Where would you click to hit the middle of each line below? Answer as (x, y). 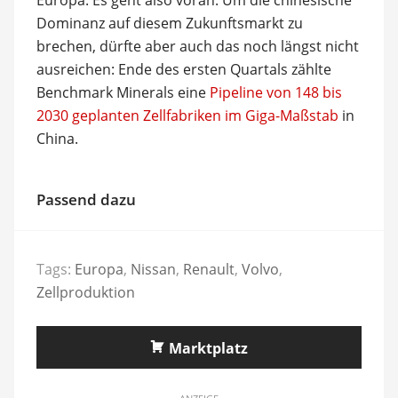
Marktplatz (208, 348)
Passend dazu (86, 199)
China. (57, 138)
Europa (99, 269)
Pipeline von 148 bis (275, 92)
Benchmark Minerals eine (123, 92)
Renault (208, 269)
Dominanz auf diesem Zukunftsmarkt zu (169, 23)
